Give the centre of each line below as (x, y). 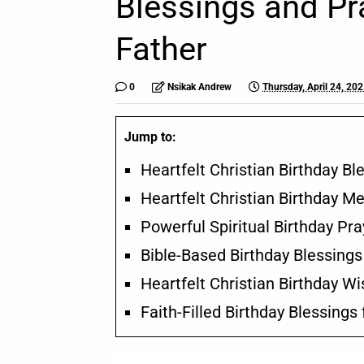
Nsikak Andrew (199, 87)
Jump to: (150, 137)
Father (161, 49)
